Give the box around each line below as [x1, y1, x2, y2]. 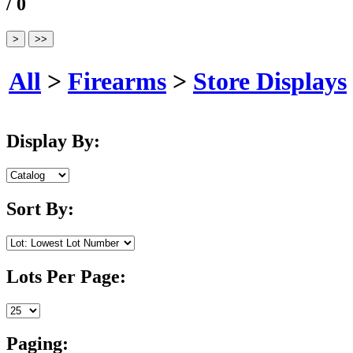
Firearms [68, 66, 166, 95]
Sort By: [6, 198, 74, 219]
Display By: [6, 131, 100, 152]
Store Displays [193, 66, 347, 95]
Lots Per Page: [6, 266, 126, 287]
